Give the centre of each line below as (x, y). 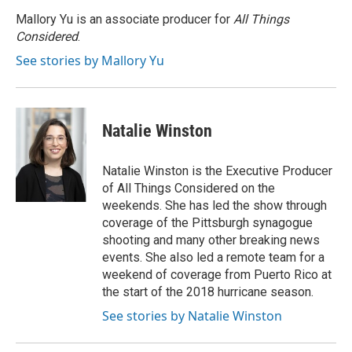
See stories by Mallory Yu (90, 60)
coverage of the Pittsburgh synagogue (207, 223)
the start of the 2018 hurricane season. (208, 292)
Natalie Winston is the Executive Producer (217, 171)
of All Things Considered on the (189, 188)
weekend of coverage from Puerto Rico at (217, 275)
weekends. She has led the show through (214, 205)
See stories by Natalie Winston (192, 316)
